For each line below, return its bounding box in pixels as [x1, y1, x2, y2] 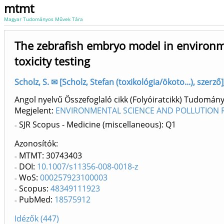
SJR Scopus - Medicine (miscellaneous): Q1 [19, 119, 176, 130]
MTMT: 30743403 [19, 150, 82, 161]
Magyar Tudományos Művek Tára [4, 15, 83, 22]
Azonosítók [14, 138, 56, 149]
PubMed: [19, 194, 54, 205]
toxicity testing [14, 53, 90, 69]
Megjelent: [14, 105, 55, 116]
